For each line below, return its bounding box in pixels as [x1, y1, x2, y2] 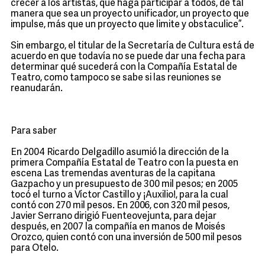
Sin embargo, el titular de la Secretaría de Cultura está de [11, 41, 254, 51]
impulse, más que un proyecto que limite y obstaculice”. [11, 20, 244, 30]
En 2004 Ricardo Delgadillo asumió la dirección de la [11, 148, 229, 157]
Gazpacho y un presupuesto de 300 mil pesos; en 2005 [11, 180, 238, 189]
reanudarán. [11, 84, 63, 93]
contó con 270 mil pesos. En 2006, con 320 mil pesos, [11, 201, 230, 211]
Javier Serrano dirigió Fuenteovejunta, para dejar [11, 212, 216, 221]
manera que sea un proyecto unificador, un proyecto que [11, 9, 249, 19]
